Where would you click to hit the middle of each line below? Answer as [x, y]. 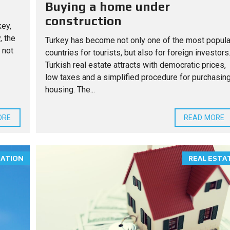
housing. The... [70, 89]
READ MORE [204, 117]
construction [83, 21]
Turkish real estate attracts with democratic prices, [135, 65]
